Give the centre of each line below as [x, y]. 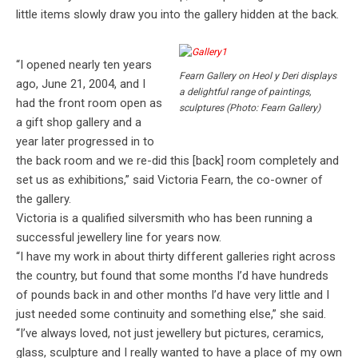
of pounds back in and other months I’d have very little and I [173, 295]
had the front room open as [89, 103]
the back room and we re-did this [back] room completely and [177, 161]
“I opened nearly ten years [84, 65]
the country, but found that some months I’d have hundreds [172, 276]
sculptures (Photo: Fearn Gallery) [250, 107]
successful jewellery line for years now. [119, 238]
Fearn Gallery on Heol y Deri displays [258, 76]
